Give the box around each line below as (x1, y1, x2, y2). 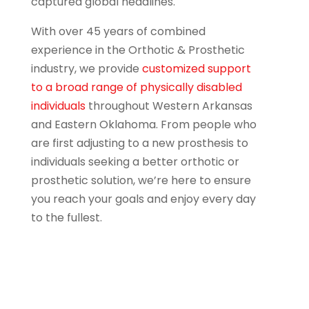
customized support (141, 61, 251, 77)
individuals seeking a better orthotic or (30, 154, 239, 170)
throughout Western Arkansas (85, 98, 252, 114)
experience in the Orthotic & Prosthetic (30, 42, 245, 59)
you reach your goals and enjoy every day (30, 191, 256, 208)
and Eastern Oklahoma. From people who (30, 117, 257, 133)
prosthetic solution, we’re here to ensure (30, 172, 251, 189)
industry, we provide (30, 61, 142, 77)
